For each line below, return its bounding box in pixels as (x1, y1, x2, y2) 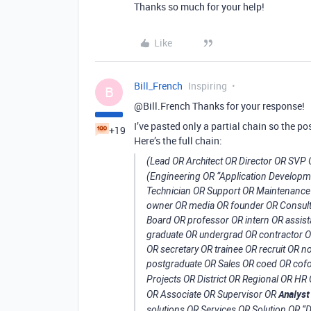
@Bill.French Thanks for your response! (134, 99, 305, 112)
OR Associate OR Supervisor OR (146, 289, 278, 300)
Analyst (278, 287, 310, 301)
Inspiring (188, 79, 227, 92)
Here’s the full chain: (134, 134, 222, 147)
